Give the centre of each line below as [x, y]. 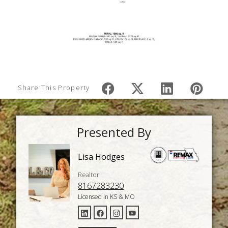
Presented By [114, 132]
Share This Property [54, 88]
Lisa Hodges [102, 157]
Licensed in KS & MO [107, 197]
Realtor [89, 175]
